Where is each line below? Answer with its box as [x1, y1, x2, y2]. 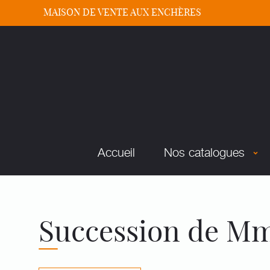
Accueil [98, 142, 135, 160]
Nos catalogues [164, 142, 245, 160]
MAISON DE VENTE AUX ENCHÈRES [43, 6, 201, 18]
